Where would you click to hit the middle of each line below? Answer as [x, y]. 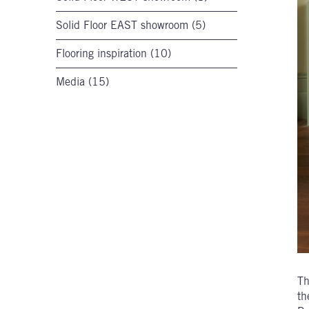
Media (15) [82, 82]
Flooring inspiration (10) [113, 53]
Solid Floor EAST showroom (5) [131, 25]
